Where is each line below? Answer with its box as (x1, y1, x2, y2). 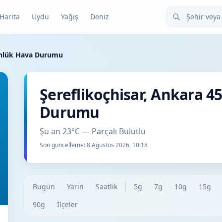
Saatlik (96, 182, 117, 191)
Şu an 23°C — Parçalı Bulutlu (40, 126, 146, 137)
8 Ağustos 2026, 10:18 (87, 141, 148, 149)
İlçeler (57, 200, 78, 209)
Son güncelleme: (40, 141, 87, 149)
